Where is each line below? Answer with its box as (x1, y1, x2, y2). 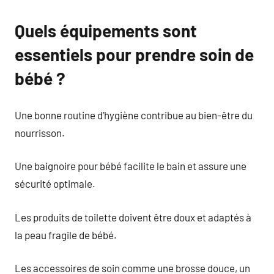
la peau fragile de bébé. (15, 228, 117, 241)
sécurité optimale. (15, 177, 95, 190)
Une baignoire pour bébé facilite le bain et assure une (15, 160, 246, 172)
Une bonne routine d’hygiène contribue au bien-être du (15, 108, 253, 121)
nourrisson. (15, 126, 65, 139)
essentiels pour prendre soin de (15, 44, 254, 65)
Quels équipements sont (15, 20, 197, 41)
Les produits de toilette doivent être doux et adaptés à (15, 210, 251, 223)
